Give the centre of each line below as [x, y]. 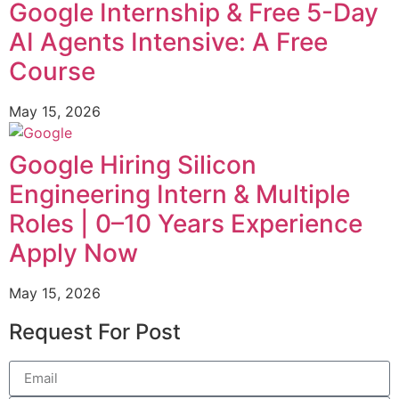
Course [52, 71]
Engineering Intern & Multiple [179, 194]
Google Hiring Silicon [133, 164]
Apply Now [73, 252]
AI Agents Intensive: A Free [168, 41]
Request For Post [95, 331]
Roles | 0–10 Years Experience [186, 223]
